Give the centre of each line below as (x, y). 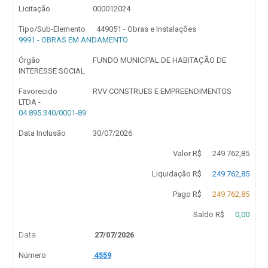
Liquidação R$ (176, 174)
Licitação (34, 9)
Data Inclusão (42, 133)
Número (32, 255)
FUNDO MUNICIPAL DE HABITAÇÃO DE (159, 60)
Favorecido (38, 91)
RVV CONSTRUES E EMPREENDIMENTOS (162, 91)
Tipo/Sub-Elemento (52, 29)
